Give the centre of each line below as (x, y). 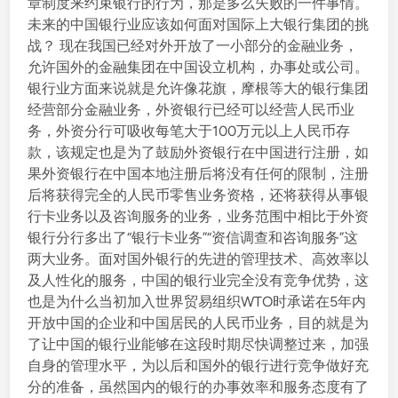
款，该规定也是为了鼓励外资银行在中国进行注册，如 (199, 152)
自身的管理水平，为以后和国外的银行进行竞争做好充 (199, 366)
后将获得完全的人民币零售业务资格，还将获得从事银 (199, 195)
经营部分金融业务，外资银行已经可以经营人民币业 (191, 110)
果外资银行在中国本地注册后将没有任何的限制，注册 (199, 174)
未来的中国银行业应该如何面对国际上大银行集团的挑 (199, 24)
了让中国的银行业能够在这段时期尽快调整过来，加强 (199, 344)
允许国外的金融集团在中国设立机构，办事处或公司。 (199, 67)
